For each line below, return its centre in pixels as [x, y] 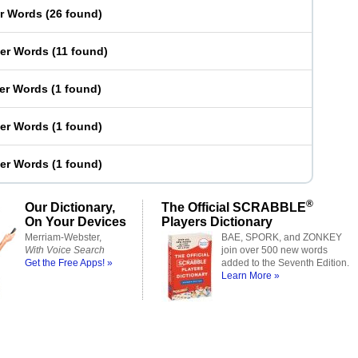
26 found [74, 14]
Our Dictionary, [70, 207]
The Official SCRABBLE [234, 207]
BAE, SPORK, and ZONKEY [282, 237]
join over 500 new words [274, 250]
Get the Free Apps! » [69, 263]
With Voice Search [65, 250]
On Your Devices [76, 221]
